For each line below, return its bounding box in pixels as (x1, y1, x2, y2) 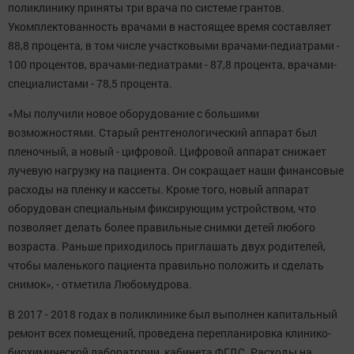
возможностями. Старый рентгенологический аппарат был (8, 125, 317, 141)
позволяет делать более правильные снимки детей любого (8, 220, 315, 235)
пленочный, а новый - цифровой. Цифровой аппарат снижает (8, 144, 326, 160)
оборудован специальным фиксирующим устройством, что (8, 201, 316, 217)
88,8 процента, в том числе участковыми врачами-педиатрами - (8, 38, 340, 54)
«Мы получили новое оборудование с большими (8, 106, 259, 122)
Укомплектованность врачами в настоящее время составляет (8, 19, 331, 35)
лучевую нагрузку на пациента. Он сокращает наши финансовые (8, 163, 344, 179)
